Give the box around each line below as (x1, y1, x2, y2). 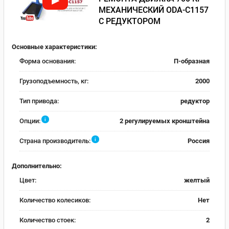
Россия (188, 137, 210, 145)
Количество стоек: (19, 216, 76, 224)
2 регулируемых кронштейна (120, 117, 210, 125)
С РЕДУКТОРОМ (99, 16, 161, 26)
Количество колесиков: (19, 196, 90, 204)
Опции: (19, 117, 40, 125)
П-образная (174, 57, 210, 65)
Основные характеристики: (12, 43, 97, 51)
